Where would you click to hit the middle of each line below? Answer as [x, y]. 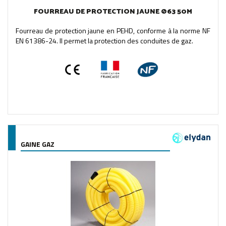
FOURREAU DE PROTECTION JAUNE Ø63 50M [113, 12]
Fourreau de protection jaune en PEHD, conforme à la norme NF [113, 30]
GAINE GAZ [38, 144]
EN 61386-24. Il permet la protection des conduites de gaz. [104, 40]
